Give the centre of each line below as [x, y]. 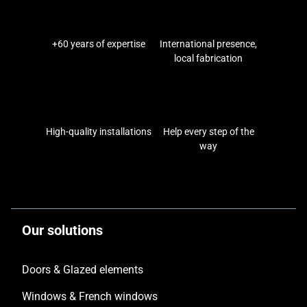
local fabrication [208, 58]
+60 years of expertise [99, 44]
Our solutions [62, 230]
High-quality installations [99, 132]
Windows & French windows [90, 296]
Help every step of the [208, 132]
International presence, [208, 44]
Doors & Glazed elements [83, 270]
